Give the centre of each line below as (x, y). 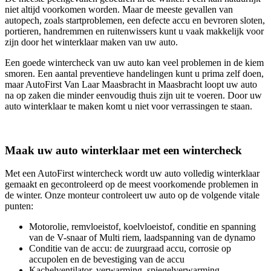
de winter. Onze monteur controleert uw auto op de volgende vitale (132, 195)
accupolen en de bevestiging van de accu (107, 260)
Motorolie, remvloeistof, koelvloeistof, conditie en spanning (142, 227)
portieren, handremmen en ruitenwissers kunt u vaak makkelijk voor (134, 31)
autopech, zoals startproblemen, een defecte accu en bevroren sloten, (135, 20)
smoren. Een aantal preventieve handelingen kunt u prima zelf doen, (134, 73)
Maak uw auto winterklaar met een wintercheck (123, 150)
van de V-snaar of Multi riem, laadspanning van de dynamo (142, 238)
